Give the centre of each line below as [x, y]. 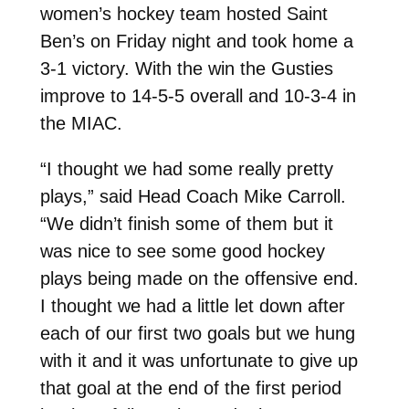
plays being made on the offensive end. [199, 278]
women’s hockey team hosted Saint [184, 13]
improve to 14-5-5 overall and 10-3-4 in [198, 95]
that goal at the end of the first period [190, 388]
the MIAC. [81, 123]
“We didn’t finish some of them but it [186, 223]
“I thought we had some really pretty [186, 168]
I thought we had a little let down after [192, 305]
